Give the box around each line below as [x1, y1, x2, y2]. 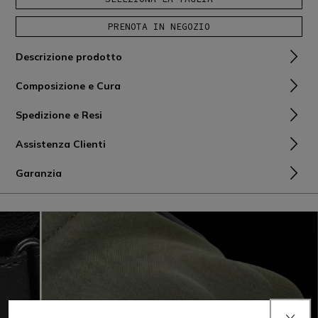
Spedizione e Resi [16, 109, 102, 122]
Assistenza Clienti [16, 138, 106, 151]
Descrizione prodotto [16, 50, 122, 64]
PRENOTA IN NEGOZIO [108, 21, 210, 33]
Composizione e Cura [16, 79, 121, 93]
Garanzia [16, 167, 62, 180]
